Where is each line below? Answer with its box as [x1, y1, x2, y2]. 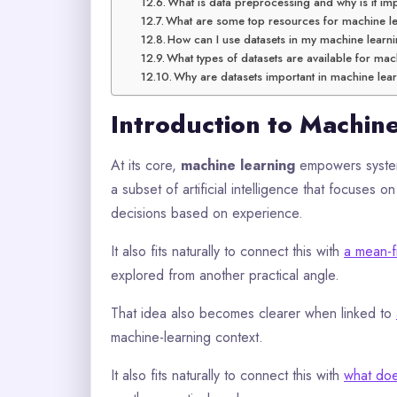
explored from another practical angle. [111, 264, 339, 285]
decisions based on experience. [111, 202, 303, 223]
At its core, [111, 154, 181, 175]
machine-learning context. [111, 326, 263, 347]
